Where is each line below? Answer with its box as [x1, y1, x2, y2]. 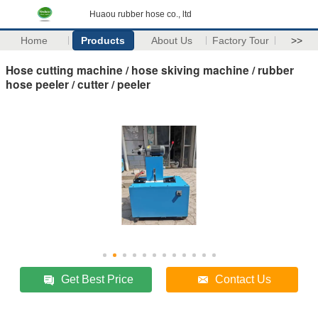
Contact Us [215, 273, 272, 285]
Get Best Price [61, 273, 134, 285]
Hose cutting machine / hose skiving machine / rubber [6, 61, 294, 78]
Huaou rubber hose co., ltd [89, 9, 192, 19]
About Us [151, 35, 193, 46]
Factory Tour [212, 35, 270, 46]
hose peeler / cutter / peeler [6, 75, 150, 92]
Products [81, 35, 126, 46]
